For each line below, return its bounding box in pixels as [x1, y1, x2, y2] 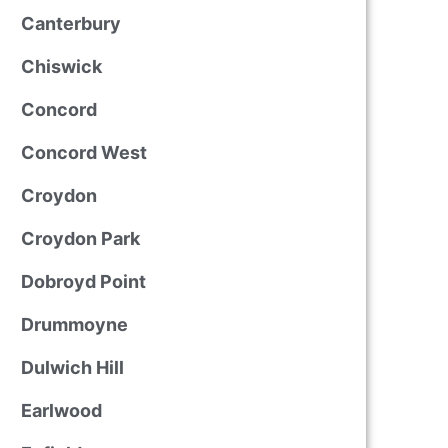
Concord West [20, 142, 147, 163]
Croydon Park [20, 228, 140, 249]
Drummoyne [20, 314, 128, 335]
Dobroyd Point [20, 271, 146, 292]
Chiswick [20, 56, 102, 77]
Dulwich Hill [20, 357, 124, 378]
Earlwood [20, 400, 102, 421]
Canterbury [20, 13, 121, 34]
